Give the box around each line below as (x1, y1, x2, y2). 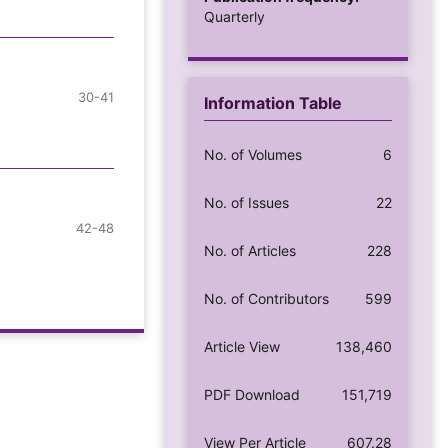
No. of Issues (204, 193, 289, 211)
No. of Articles (204, 241, 296, 259)
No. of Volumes (204, 145, 302, 163)
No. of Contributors (204, 289, 329, 307)
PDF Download (204, 385, 300, 403)
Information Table (204, 92, 342, 113)
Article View (204, 337, 280, 355)
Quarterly (204, 7, 265, 25)
